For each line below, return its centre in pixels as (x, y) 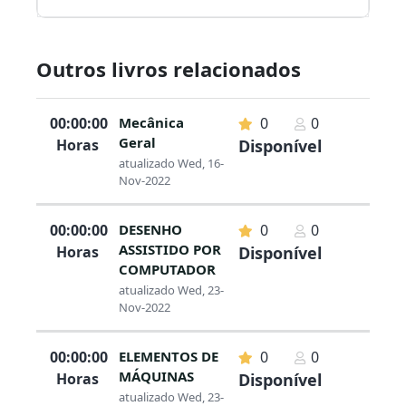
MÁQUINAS (156, 377)
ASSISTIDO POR (169, 250)
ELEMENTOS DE (168, 357)
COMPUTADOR (167, 270)
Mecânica (151, 123)
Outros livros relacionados (169, 69)
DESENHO (150, 230)
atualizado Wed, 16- (171, 164)
